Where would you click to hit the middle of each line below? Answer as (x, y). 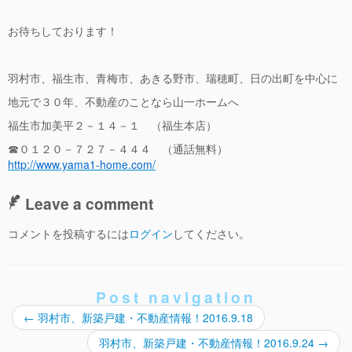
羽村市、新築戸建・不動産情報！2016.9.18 (144, 318)
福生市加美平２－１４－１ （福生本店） (112, 125)
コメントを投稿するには (68, 234)
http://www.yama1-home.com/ (82, 165)
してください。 (211, 234)
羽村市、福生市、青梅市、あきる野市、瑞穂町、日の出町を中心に (173, 78)
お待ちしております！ (63, 31)
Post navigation (176, 297)
